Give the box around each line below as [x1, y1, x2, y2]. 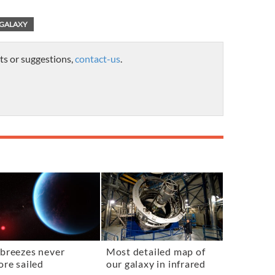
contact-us [75, 53, 120, 65]
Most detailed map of [106, 246, 206, 258]
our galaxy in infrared [106, 258, 206, 270]
